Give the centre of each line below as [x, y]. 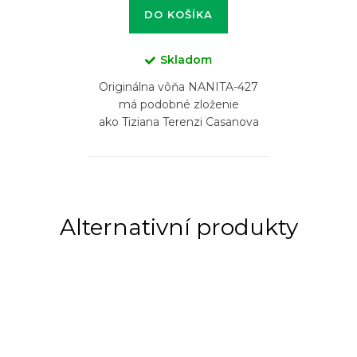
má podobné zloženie [178, 104]
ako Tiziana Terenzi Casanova [178, 122]
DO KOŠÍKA [178, 14]
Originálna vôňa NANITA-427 [178, 86]
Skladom [186, 59]
